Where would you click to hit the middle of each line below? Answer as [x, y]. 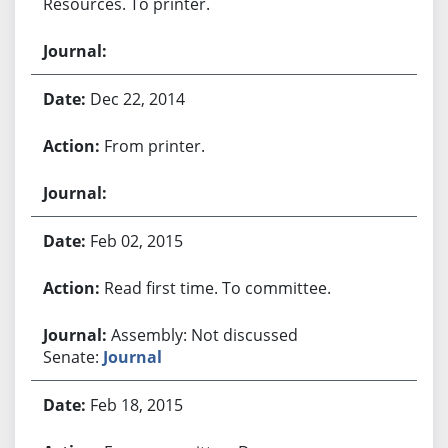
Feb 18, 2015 [136, 404]
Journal [132, 356]
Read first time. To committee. [217, 287]
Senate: [72, 356]
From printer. [154, 145]
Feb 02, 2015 [136, 240]
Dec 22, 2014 [137, 98]
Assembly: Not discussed [204, 334]
